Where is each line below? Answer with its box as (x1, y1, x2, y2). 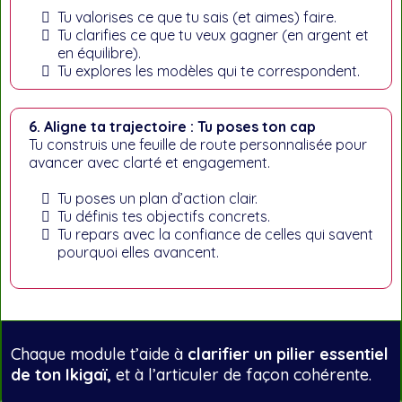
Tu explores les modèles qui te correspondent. (57, 62, 360, 80)
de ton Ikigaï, (11, 364, 116, 385)
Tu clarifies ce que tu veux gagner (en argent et (57, 26, 369, 44)
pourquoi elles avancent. (57, 243, 219, 261)
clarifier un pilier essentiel (188, 344, 389, 364)
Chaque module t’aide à (11, 344, 188, 364)
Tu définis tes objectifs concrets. (57, 207, 270, 225)
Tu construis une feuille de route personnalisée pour (29, 135, 367, 153)
